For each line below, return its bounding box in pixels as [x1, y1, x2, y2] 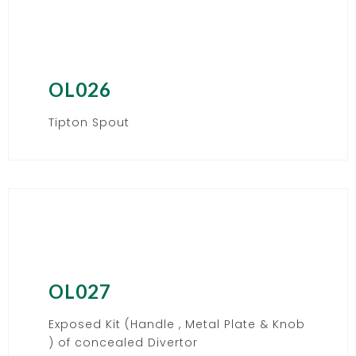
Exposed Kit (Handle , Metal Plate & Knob [48, 315, 305, 332]
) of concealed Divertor [48, 334, 198, 350]
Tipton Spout [48, 114, 130, 130]
